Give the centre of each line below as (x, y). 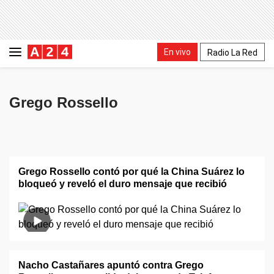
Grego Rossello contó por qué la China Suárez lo (131, 172)
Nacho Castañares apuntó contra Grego (111, 265)
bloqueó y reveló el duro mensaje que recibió (123, 184)
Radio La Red (232, 52)
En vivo (177, 52)
